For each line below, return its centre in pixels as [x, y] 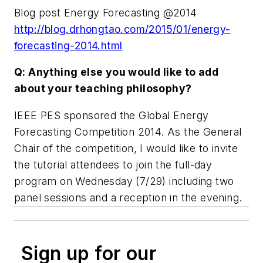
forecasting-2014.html [68, 45]
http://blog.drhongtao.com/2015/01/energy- [122, 29]
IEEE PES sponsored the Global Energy [112, 115]
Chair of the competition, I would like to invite [126, 148]
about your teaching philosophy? [103, 89]
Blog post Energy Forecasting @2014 [106, 12]
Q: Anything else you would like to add [117, 72]
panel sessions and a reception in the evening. [128, 197]
